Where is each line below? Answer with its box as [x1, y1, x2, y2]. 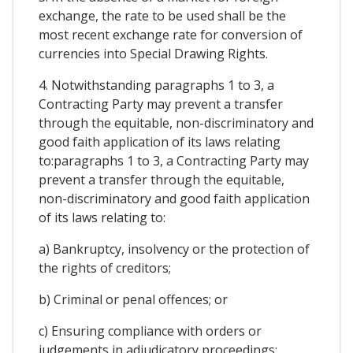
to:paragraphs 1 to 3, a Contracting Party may [39, 152, 309, 169]
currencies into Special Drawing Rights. [39, 45, 268, 62]
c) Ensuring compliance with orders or [39, 322, 262, 340]
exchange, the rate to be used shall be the [39, 7, 286, 24]
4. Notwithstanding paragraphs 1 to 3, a [39, 76, 274, 94]
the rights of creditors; [39, 259, 171, 277]
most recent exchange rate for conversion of [39, 26, 303, 43]
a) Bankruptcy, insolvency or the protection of [39, 240, 310, 258]
